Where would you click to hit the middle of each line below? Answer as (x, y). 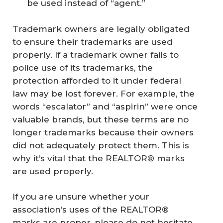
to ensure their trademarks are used (93, 42)
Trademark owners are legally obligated (101, 29)
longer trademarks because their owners (103, 132)
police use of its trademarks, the (83, 67)
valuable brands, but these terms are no (101, 119)
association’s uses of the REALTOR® (91, 210)
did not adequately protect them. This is (101, 145)
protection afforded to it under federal (97, 80)
